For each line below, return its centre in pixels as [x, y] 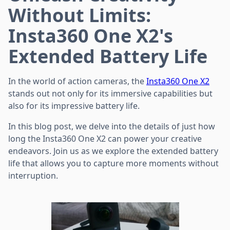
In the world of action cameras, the [77, 81]
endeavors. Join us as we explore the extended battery [113, 151]
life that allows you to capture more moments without [113, 163]
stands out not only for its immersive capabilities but [110, 93]
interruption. [33, 175]
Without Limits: [80, 15]
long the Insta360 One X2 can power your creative [105, 138]
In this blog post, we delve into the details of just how [112, 126]
